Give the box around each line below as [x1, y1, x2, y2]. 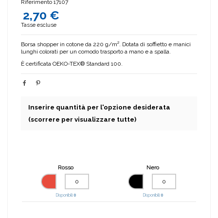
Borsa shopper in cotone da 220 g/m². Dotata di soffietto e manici [21, 41, 191, 48]
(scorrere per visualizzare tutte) [28, 115, 136, 123]
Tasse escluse [21, 21, 56, 29]
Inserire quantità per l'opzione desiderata [28, 103, 170, 111]
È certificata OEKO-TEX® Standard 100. [21, 60, 123, 67]
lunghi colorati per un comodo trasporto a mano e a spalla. [21, 48, 171, 55]
